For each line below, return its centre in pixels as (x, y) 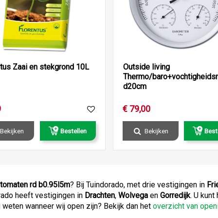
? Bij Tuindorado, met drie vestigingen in (138, 185)
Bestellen (73, 131)
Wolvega (133, 196)
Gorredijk (175, 196)
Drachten (100, 196)
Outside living (146, 67)
